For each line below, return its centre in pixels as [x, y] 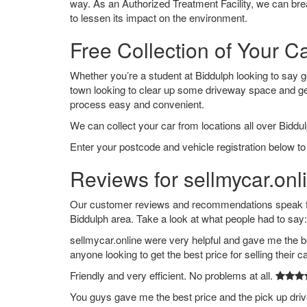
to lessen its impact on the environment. [159, 17]
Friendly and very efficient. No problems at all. [173, 275]
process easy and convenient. [137, 104]
